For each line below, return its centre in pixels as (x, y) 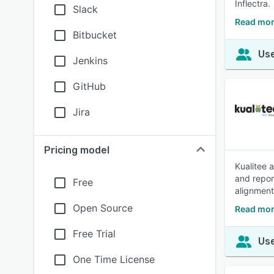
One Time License (114, 259)
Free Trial (94, 234)
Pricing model (77, 150)
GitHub (89, 86)
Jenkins (90, 61)
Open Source (103, 208)
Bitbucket (95, 35)
